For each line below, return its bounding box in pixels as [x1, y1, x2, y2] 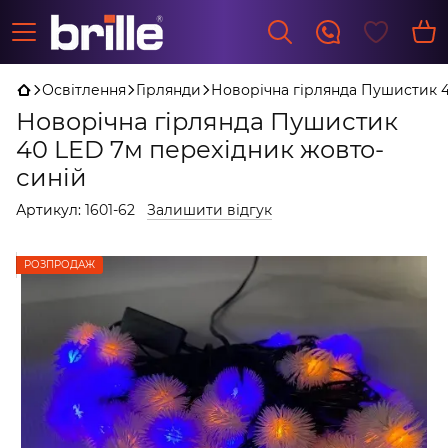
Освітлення [42, 81, 126, 99]
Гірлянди [136, 81, 201, 99]
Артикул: [16, 201, 81, 219]
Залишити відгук [147, 201, 272, 219]
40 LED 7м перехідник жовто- [16, 135, 384, 164]
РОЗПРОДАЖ [24, 258, 95, 271]
